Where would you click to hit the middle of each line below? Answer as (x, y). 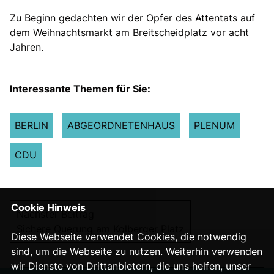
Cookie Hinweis (48, 207)
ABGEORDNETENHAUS (121, 125)
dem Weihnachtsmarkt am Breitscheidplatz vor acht (129, 32)
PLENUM (214, 125)
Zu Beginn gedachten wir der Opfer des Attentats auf (132, 18)
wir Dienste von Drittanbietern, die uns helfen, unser (131, 266)
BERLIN (31, 125)
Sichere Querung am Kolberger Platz (100, 229)
